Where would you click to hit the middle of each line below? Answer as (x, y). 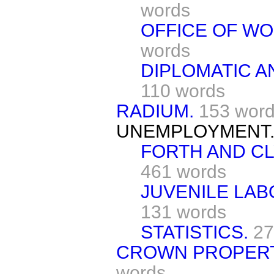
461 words (183, 171)
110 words (183, 91)
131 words (183, 212)
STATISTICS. (194, 232)
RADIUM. (155, 111)
